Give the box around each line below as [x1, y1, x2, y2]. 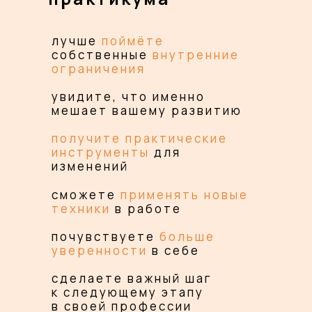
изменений [52, 158, 129, 174]
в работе [111, 201, 182, 217]
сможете [52, 187, 120, 203]
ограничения [52, 61, 146, 77]
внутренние [153, 47, 240, 63]
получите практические [52, 130, 228, 146]
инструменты [52, 144, 150, 160]
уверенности [52, 242, 148, 258]
